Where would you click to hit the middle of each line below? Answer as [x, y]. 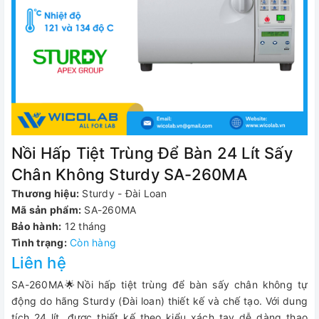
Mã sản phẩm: [46, 210]
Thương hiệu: [45, 193]
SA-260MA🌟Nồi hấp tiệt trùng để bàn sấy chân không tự [159, 284]
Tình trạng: [39, 242]
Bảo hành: [37, 226]
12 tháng [85, 226]
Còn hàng [93, 242]
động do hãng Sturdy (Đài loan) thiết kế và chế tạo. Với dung [159, 301]
